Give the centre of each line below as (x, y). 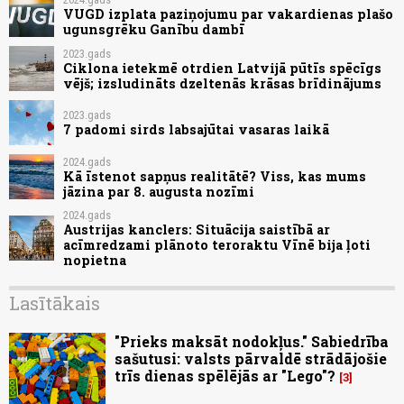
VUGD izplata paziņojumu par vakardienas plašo (228, 14)
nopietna (95, 261)
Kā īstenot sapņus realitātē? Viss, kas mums (215, 176)
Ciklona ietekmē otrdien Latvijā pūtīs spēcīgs (222, 68)
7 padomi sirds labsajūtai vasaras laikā (196, 130)
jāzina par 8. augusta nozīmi (159, 191)
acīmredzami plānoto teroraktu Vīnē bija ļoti (217, 245)
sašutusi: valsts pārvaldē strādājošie (251, 359)
